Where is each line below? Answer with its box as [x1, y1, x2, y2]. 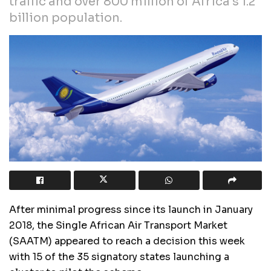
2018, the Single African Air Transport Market [9, 218, 227, 232]
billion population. [9, 10, 122, 25]
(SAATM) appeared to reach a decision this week [9, 234, 245, 247]
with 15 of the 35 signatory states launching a [9, 250, 229, 263]
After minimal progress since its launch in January [9, 203, 253, 216]
